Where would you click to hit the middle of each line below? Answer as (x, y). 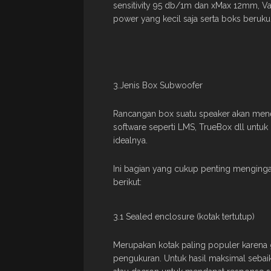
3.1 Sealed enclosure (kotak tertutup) (184, 216)
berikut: (127, 182)
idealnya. (130, 140)
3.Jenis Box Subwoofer (158, 85)
